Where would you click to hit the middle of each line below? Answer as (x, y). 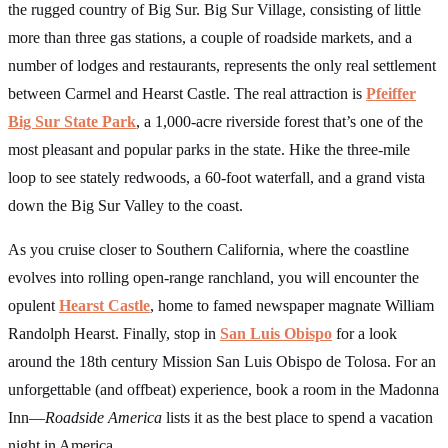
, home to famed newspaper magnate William (292, 305)
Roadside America (103, 417)
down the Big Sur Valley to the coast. (125, 205)
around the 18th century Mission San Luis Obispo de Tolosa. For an (222, 361)
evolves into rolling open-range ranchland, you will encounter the (213, 277)
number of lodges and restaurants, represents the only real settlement (222, 65)
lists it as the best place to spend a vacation (297, 417)
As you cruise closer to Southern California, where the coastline (208, 249)
